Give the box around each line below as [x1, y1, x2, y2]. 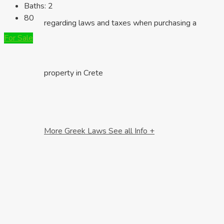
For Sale [4, 32, 33, 44]
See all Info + [108, 125, 154, 136]
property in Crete [44, 67, 103, 78]
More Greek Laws [44, 125, 108, 136]
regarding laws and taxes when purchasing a [44, 17, 196, 28]
